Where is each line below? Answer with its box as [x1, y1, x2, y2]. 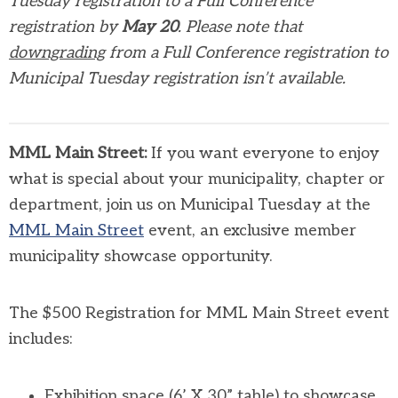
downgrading [9, 44, 105, 62]
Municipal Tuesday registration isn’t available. [9, 69, 346, 88]
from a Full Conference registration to [105, 44, 388, 62]
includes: [9, 330, 72, 348]
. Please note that [178, 18, 303, 36]
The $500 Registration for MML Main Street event [9, 304, 389, 322]
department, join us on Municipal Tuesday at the [9, 195, 370, 214]
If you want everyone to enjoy [151, 144, 379, 163]
